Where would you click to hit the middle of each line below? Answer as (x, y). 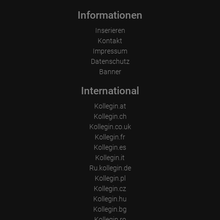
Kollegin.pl (110, 178)
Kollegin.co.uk (110, 126)
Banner (110, 71)
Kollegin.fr (110, 137)
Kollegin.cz (110, 188)
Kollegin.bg (110, 209)
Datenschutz (110, 61)
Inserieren (110, 30)
